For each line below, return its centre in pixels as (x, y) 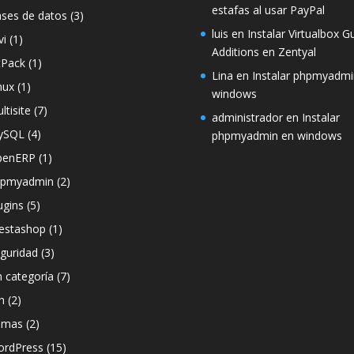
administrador (247, 118)
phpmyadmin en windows (277, 136)
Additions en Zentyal (264, 52)
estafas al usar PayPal (268, 10)
